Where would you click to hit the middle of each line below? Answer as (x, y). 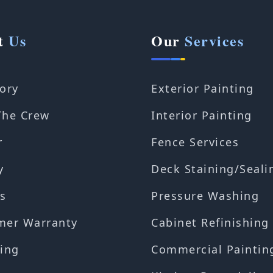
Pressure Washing (205, 196)
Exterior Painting (203, 88)
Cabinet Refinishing (210, 222)
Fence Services (195, 142)
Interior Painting (202, 115)
